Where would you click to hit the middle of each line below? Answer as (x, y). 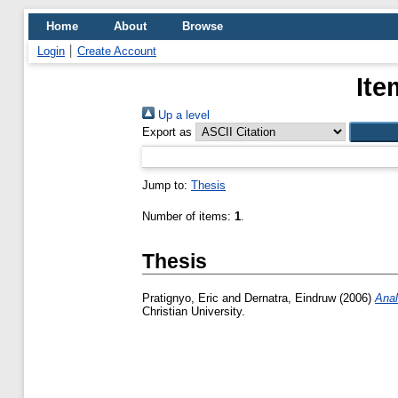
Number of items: (188, 216)
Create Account (117, 51)
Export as (167, 132)
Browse (203, 26)
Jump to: (167, 185)
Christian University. (194, 312)
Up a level (182, 115)
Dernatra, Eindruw (290, 298)
